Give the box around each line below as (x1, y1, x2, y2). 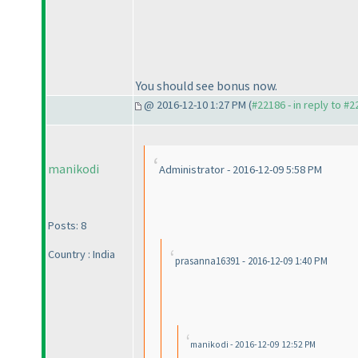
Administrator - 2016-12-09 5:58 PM (159, 162, 322, 177)
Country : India (48, 247, 115, 262)
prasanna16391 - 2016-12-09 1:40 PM (175, 254, 328, 268)
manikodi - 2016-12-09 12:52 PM (190, 339, 316, 351)
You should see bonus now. (136, 77, 277, 93)
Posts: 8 (48, 218, 86, 233)
